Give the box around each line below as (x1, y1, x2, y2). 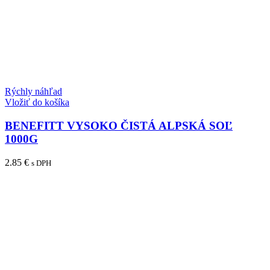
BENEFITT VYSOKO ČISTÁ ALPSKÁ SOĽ (5, 119, 233, 133)
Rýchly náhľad (5, 86, 62, 97)
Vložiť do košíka (5, 97, 69, 108)
